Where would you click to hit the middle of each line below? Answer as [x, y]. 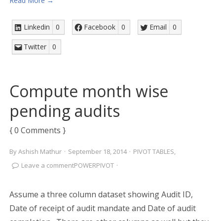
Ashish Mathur [40, 151]
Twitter [35, 47]
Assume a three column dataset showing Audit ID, [101, 194]
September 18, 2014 [97, 151]
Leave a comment [47, 165]
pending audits [64, 111]
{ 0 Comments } [37, 130]
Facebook [99, 27]
